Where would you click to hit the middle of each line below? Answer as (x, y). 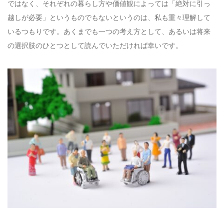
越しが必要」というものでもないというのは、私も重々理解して (109, 17)
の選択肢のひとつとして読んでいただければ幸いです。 (95, 45)
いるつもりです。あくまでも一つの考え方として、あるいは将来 (109, 31)
